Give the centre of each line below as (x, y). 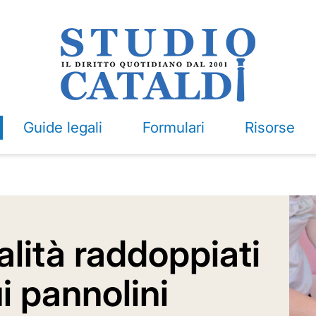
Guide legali (62, 127)
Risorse (269, 127)
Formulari (173, 127)
